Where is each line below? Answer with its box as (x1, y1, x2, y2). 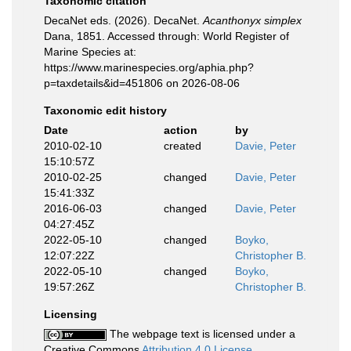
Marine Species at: (44, 45, 136, 58)
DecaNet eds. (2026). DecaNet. (44, 14, 203, 27)
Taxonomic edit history (44, 104, 167, 117)
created (163, 139, 201, 152)
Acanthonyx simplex (203, 14, 302, 27)
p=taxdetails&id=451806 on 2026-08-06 (44, 77, 240, 89)
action (163, 124, 197, 136)
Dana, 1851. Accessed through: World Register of (44, 30, 289, 42)
